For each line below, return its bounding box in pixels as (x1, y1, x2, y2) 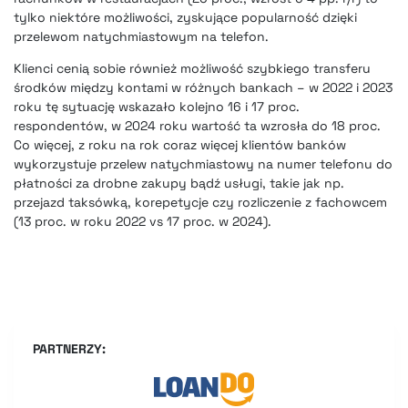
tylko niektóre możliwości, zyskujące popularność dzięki (14, 9, 357, 26)
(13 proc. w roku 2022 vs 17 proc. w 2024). (14, 213, 271, 230)
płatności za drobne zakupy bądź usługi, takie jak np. (14, 175, 344, 192)
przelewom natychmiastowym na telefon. (14, 28, 269, 46)
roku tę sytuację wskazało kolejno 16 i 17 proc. (14, 98, 300, 116)
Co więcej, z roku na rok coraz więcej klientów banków (14, 137, 346, 154)
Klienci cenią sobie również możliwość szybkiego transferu (14, 60, 371, 77)
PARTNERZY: (33, 341, 106, 358)
